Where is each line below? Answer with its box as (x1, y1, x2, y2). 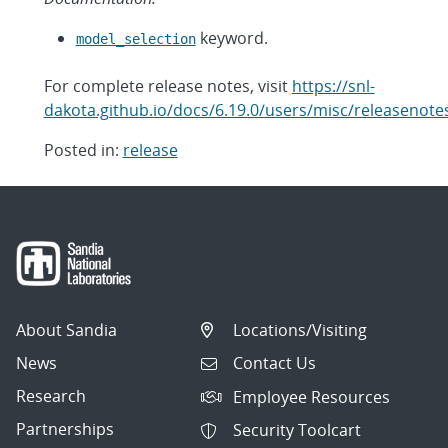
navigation (42, 217, 175, 252)
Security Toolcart (233, 419, 362, 442)
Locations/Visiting (233, 318, 368, 341)
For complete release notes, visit (43, 75, 292, 98)
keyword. (195, 27, 268, 50)
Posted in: (43, 139, 123, 162)
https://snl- (291, 75, 375, 98)
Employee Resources (233, 385, 391, 408)
